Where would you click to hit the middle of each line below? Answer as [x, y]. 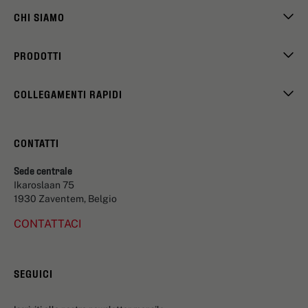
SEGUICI [33, 273]
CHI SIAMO [39, 17]
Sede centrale [43, 170]
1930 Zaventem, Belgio [65, 199]
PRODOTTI [38, 55]
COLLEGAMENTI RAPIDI [68, 94]
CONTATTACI [48, 224]
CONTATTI [36, 143]
